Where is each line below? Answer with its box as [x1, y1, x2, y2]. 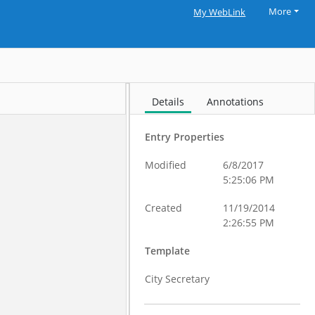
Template [145, 244, 191, 257]
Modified [145, 158, 187, 172]
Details [152, 95, 185, 108]
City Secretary [145, 272, 210, 285]
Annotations [207, 95, 264, 108]
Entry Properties [145, 130, 225, 143]
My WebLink [193, 6, 246, 18]
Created [145, 201, 183, 214]
